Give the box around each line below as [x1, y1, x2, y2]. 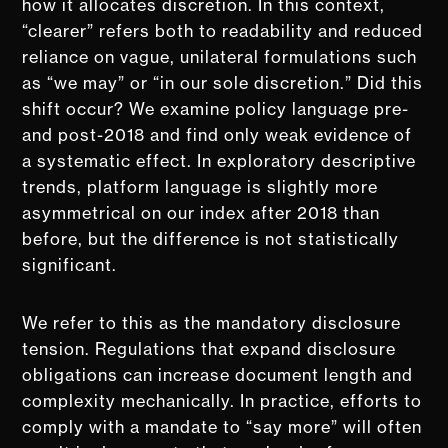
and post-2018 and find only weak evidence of [22, 124, 413, 145]
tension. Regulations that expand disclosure [22, 338, 397, 359]
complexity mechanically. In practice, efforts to [22, 390, 423, 411]
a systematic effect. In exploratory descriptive [22, 150, 417, 171]
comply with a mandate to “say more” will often [22, 416, 423, 437]
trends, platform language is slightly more [22, 176, 379, 197]
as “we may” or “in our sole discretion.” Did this [22, 72, 424, 93]
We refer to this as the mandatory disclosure [22, 312, 402, 333]
